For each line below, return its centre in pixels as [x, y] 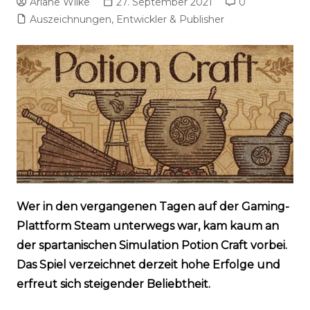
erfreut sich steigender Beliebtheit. [113, 284]
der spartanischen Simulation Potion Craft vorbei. [152, 246]
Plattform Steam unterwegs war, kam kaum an [147, 226]
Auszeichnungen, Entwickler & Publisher [127, 20]
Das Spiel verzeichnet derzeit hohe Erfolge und [148, 265]
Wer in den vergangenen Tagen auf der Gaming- [153, 207]
